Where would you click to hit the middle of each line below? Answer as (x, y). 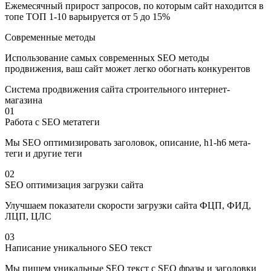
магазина (24, 100)
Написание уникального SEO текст (78, 247)
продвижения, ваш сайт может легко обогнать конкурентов (128, 68)
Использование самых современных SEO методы (107, 57)
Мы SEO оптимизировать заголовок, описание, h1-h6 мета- (128, 142)
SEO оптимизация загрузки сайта (74, 184)
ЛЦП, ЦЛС (28, 216)
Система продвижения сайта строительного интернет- (117, 89)
